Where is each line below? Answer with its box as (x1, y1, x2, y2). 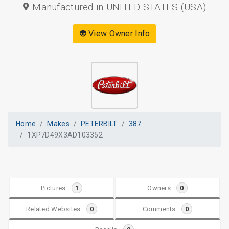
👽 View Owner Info (79, 29, 150, 38)
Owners (147, 184, 173, 192)
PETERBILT (81, 120, 118, 128)
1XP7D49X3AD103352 (27, 131, 103, 139)
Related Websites (26, 205, 82, 213)
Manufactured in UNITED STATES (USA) (30, 1, 207, 13)
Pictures (41, 184, 67, 192)
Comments (142, 205, 178, 213)
